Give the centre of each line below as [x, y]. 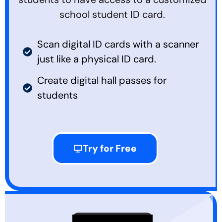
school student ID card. [112, 15]
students [57, 95]
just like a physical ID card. [96, 59]
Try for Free [110, 149]
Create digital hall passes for [102, 81]
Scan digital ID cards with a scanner [118, 44]
